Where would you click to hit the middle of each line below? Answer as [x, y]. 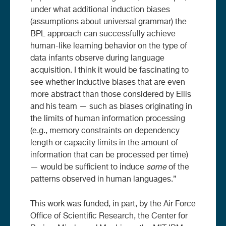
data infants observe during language [97, 58]
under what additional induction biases [100, 10]
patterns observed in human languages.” [103, 179]
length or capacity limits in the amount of [104, 143]
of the [178, 167]
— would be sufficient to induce [88, 167]
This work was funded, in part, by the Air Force [113, 204]
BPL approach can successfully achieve [103, 34]
